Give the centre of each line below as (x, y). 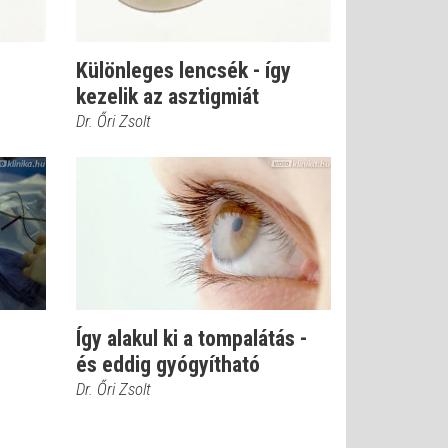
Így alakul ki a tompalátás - (191, 338)
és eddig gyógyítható (168, 364)
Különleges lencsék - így (183, 70)
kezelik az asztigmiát (167, 96)
